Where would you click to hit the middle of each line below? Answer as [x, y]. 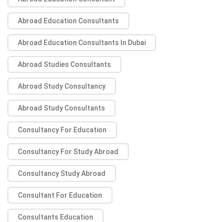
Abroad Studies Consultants [64, 65]
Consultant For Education [60, 195]
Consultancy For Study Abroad [68, 152]
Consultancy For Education [62, 130]
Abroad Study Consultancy [62, 86]
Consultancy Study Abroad [62, 174]
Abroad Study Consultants [61, 108]
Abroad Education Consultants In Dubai [82, 43]
